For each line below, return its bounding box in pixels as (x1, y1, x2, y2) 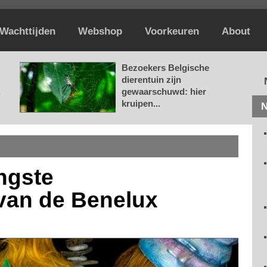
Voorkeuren (145, 26, 199, 37)
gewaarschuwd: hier (122, 86, 206, 97)
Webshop (78, 26, 122, 37)
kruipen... (122, 98, 160, 108)
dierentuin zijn (122, 74, 181, 85)
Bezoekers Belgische (122, 63, 209, 73)
